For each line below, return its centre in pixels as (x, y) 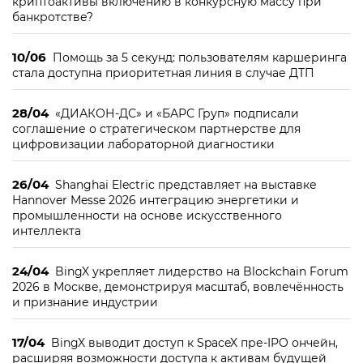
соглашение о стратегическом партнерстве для (156, 129)
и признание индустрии (85, 302)
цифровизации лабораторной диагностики (143, 144)
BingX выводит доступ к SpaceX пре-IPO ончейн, (194, 343)
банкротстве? (53, 17)
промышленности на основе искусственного (147, 216)
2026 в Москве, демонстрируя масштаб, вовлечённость (178, 287)
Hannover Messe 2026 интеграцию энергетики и (156, 200)
